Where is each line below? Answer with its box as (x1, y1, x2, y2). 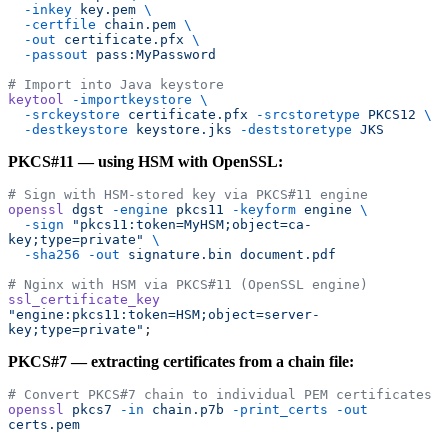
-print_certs (224, 402, 328, 418)
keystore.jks (128, 122, 232, 138)
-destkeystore (24, 122, 128, 138)
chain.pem (96, 17, 176, 33)
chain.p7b (144, 402, 224, 418)
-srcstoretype (248, 107, 360, 123)
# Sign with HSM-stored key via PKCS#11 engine (8, 187, 368, 203)
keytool (8, 92, 64, 108)
